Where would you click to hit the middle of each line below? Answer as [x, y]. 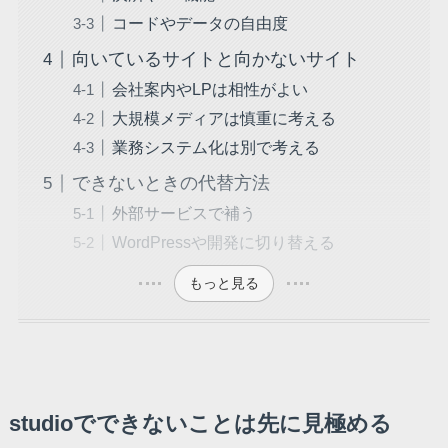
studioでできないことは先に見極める [200, 423]
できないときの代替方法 [170, 183]
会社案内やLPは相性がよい [209, 89]
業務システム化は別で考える [215, 147]
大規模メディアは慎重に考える [223, 118]
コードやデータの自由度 [199, 23]
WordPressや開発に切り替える [223, 242]
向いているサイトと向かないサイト [215, 59]
